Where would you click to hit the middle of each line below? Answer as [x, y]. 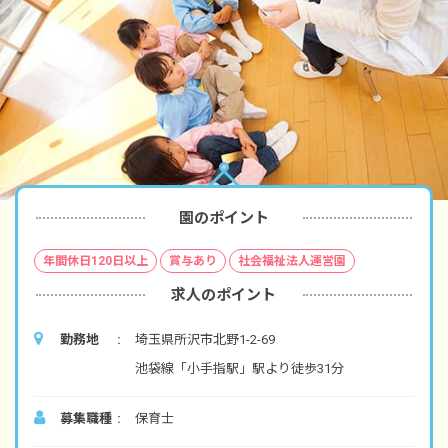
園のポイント [223, 217]
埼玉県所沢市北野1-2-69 [205, 339]
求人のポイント [224, 294]
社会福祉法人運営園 [292, 260]
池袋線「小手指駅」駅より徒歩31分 [239, 368]
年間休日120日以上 [95, 260]
